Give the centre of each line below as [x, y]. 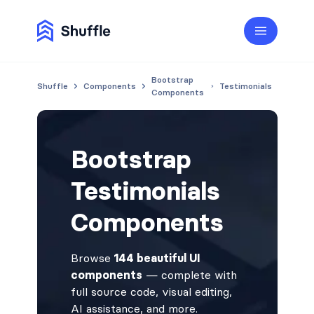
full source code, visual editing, [151, 292]
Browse [90, 258]
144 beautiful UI [155, 258]
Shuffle [52, 86]
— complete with [189, 275]
